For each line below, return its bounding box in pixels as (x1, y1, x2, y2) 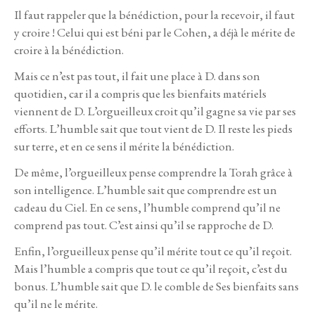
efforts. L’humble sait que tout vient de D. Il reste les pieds (14, 120, 292, 136)
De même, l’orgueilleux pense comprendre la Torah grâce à (14, 164, 292, 180)
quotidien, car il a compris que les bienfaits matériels (14, 85, 266, 101)
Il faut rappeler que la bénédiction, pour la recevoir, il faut (14, 6, 295, 22)
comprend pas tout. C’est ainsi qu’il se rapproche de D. (14, 217, 274, 233)
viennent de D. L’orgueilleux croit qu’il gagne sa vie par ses (14, 103, 296, 119)
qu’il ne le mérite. (14, 296, 98, 312)
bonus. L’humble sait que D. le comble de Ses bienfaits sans (14, 278, 299, 295)
